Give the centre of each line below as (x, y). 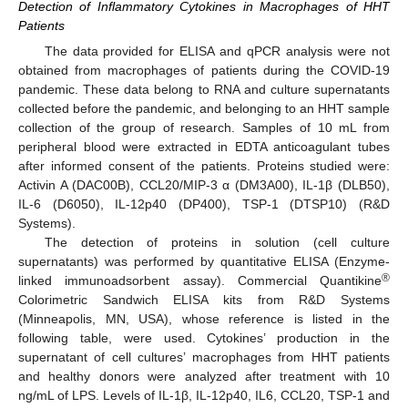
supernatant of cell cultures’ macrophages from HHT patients (204, 357)
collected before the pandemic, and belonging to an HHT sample (204, 109)
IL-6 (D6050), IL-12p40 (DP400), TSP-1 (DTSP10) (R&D (204, 204)
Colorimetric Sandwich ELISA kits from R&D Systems (204, 300)
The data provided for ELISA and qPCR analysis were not (217, 51)
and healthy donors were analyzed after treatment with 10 (204, 377)
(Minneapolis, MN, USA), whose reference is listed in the (204, 319)
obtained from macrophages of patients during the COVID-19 (204, 71)
